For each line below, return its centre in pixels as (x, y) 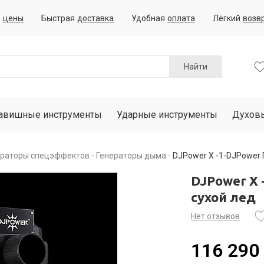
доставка (95, 18)
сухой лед (223, 197)
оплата (181, 18)
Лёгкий (227, 18)
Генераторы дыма (131, 156)
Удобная (148, 18)
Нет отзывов (215, 216)
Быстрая (58, 18)
